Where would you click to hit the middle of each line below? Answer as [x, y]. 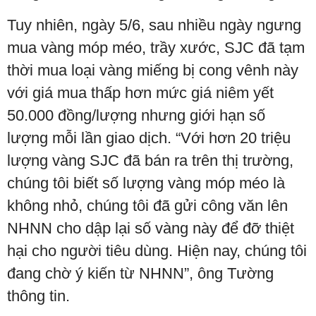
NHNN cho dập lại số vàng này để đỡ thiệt [151, 229]
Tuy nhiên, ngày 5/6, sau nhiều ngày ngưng [154, 25]
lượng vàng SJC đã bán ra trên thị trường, [150, 161]
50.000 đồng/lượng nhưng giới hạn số [136, 116]
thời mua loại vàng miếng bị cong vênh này [153, 71]
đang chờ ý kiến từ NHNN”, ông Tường [140, 274]
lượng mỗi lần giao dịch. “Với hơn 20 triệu [149, 138]
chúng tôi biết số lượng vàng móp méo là [146, 183]
